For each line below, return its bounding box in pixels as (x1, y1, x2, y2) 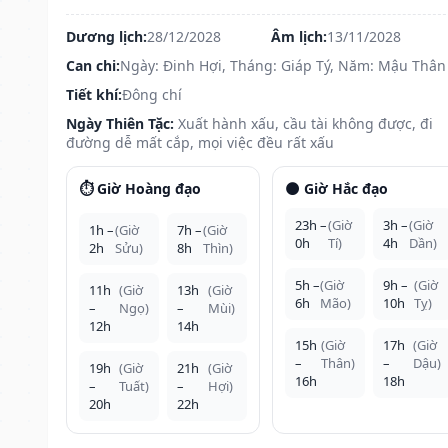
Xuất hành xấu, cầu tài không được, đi (178, 113, 433, 133)
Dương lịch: (66, 26, 147, 46)
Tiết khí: (66, 84, 122, 104)
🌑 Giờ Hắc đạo (284, 178, 388, 198)
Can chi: (66, 55, 120, 75)
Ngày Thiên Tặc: (66, 113, 174, 133)
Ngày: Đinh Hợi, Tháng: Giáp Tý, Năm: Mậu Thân (120, 55, 446, 75)
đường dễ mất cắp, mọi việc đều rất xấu (66, 132, 334, 152)
